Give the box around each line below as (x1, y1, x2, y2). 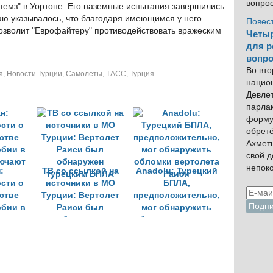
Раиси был (57, 203, 104, 212)
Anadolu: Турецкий (135, 166, 218, 175)
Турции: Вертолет (41, 191, 119, 200)
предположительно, (133, 191, 220, 200)
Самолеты (66, 69, 102, 78)
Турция (130, 69, 154, 78)
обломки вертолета (133, 215, 219, 224)
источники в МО (45, 179, 115, 188)
